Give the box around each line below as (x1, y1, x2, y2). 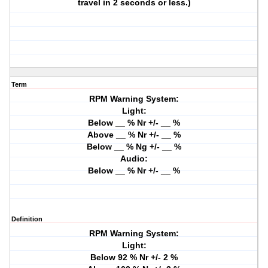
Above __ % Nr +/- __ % (87, 130, 181, 140)
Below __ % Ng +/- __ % (87, 142, 182, 152)
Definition (11, 215, 42, 223)
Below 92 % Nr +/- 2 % (90, 252, 178, 263)
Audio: (120, 154, 148, 164)
